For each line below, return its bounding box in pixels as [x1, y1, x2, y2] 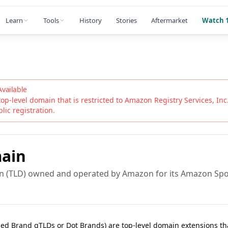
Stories [116, 15, 137, 25]
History [79, 15, 102, 25]
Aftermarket [151, 15, 188, 25]
